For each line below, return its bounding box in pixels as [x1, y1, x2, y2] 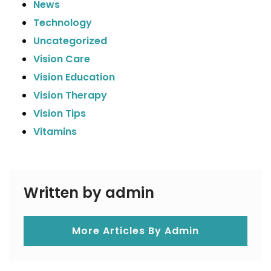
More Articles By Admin [72, 224, 199, 238]
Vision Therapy [33, 88, 107, 102]
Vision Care [33, 52, 90, 66]
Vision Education [33, 70, 115, 84]
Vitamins [33, 125, 77, 139]
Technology [33, 16, 92, 30]
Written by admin [24, 183, 154, 203]
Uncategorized [33, 34, 107, 48]
